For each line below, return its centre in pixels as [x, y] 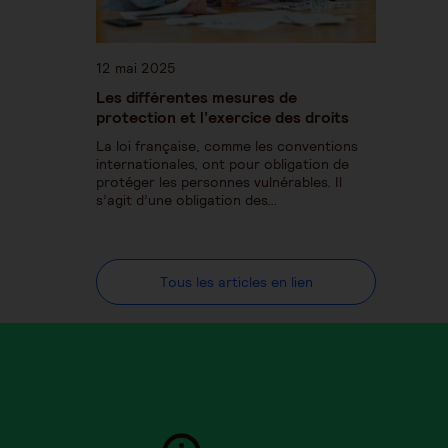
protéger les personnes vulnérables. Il [219, 181]
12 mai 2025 [136, 67]
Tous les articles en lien [236, 281]
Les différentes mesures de [196, 96]
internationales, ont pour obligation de [222, 163]
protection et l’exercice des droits [222, 116]
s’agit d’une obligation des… [186, 199]
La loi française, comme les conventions [227, 145]
